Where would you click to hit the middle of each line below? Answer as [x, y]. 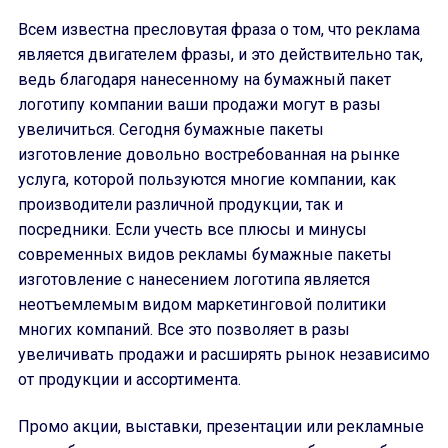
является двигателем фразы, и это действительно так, [220, 54]
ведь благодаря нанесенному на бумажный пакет [204, 79]
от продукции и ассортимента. [129, 379]
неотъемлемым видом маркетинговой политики [202, 304]
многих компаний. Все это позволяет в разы [184, 329]
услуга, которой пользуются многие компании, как [207, 179]
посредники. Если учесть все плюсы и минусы [192, 229]
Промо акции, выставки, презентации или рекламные [221, 426]
